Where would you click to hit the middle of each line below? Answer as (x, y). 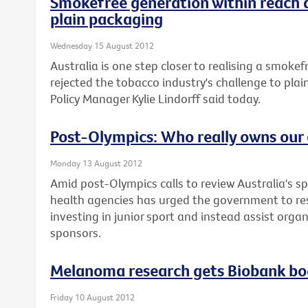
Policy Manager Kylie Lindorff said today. (155, 99)
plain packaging (107, 18)
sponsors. (76, 233)
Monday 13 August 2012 (96, 163)
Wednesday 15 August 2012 (102, 45)
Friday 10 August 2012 (92, 297)
